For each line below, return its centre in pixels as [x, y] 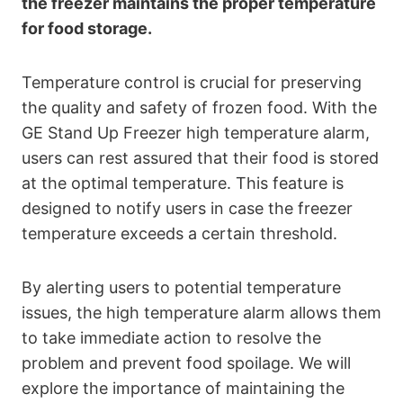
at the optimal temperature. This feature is [183, 184]
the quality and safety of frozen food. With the [199, 108]
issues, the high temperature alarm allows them [201, 313]
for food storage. [87, 29]
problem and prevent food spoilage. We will [186, 363]
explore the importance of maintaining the [183, 389]
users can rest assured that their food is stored [200, 158]
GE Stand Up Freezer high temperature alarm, [196, 133]
